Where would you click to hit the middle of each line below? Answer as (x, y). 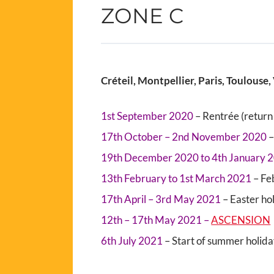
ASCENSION (241, 220)
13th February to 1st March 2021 (176, 178)
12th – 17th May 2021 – (156, 220)
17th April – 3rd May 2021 (161, 199)
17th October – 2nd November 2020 (185, 136)
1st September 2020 (148, 116)
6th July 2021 (133, 240)
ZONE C (143, 16)
